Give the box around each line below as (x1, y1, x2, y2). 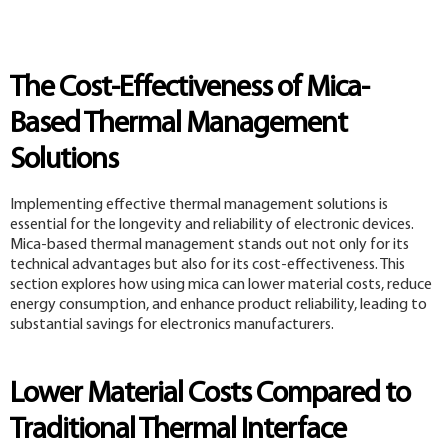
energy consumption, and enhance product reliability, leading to (10, 296, 427, 313)
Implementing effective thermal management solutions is (10, 196, 388, 213)
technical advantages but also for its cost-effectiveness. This (10, 256, 405, 273)
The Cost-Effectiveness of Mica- (10, 72, 369, 104)
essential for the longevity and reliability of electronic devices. (10, 216, 414, 233)
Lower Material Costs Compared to (10, 379, 410, 411)
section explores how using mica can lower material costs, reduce (10, 276, 432, 293)
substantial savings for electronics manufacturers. (10, 316, 334, 333)
